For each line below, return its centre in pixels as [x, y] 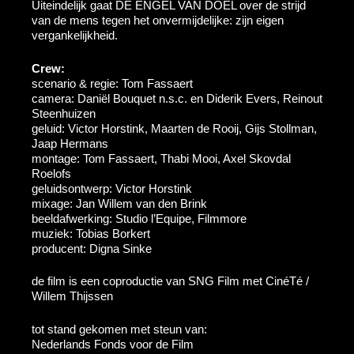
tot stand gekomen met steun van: [119, 329]
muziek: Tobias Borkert [91, 233]
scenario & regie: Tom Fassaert [112, 83]
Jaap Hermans [70, 143]
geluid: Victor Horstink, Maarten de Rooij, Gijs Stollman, [174, 128]
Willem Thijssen [72, 296]
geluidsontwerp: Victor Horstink [112, 188]
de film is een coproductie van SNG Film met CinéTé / [170, 281]
